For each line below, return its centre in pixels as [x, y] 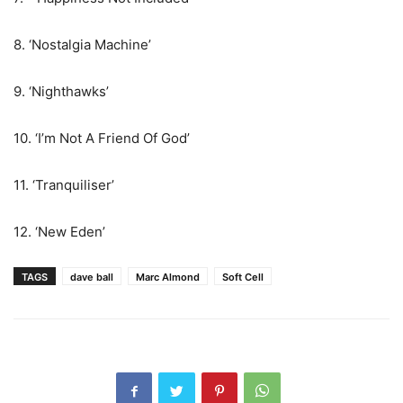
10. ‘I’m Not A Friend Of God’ [102, 138]
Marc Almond [168, 277]
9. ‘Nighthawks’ [61, 91]
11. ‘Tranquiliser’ [64, 185]
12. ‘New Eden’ [59, 232]
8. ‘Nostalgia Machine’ [82, 45]
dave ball [92, 277]
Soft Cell [243, 277]
